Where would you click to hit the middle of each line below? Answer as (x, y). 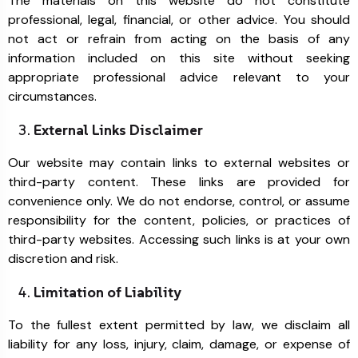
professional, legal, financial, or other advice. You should (179, 20)
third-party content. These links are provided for (179, 182)
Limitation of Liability (107, 292)
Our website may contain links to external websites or (179, 163)
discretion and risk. (63, 259)
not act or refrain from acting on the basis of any (179, 39)
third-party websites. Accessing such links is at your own (179, 239)
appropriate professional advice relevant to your (179, 77)
